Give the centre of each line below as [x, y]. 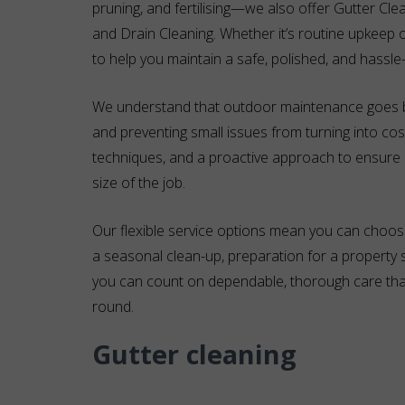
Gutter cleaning [194, 354]
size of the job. [139, 183]
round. [113, 306]
